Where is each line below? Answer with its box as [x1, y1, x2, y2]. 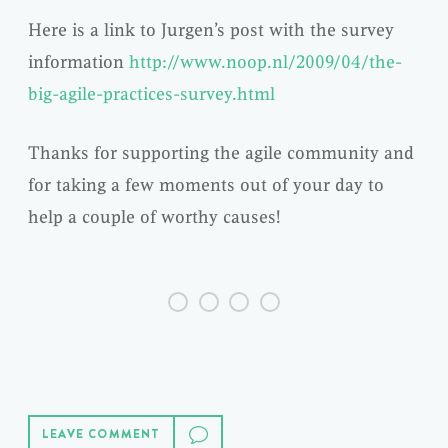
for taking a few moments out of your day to [28, 173, 384, 196]
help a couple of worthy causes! [28, 205, 280, 228]
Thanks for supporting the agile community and [28, 141, 414, 164]
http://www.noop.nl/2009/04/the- [129, 50, 402, 73]
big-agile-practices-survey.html [28, 82, 275, 105]
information [28, 50, 129, 73]
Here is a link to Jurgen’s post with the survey [28, 18, 394, 41]
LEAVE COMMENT [42, 425, 161, 444]
